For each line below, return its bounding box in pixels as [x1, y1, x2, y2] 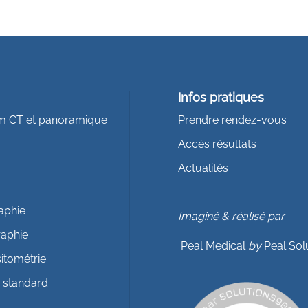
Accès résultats [178, 137, 257, 151]
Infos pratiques [178, 89, 265, 104]
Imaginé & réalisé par [178, 209, 285, 223]
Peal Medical [181, 239, 249, 252]
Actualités [178, 161, 229, 175]
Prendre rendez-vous [178, 113, 287, 126]
